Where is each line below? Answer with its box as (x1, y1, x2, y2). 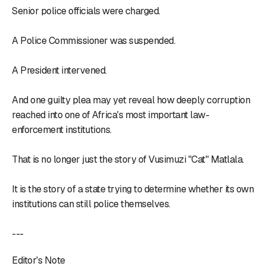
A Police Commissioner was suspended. (12, 34, 175, 47)
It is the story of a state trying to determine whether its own (12, 182, 254, 195)
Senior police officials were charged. (12, 4, 160, 17)
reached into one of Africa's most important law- (12, 108, 209, 121)
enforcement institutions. (12, 123, 112, 136)
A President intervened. (12, 64, 107, 77)
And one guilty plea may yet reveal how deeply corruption (12, 93, 250, 106)
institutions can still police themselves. (12, 197, 170, 210)
